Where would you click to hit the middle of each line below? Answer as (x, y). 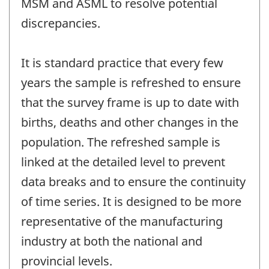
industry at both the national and (112, 241)
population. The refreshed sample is (121, 142)
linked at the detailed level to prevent (123, 162)
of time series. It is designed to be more (131, 202)
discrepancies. (61, 23)
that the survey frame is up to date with (130, 103)
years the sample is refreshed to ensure (131, 83)
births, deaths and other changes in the (130, 122)
